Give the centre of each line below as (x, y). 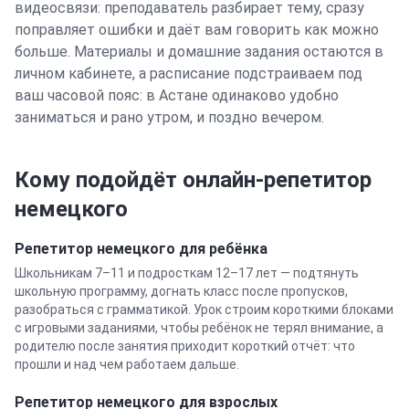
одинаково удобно (273, 95)
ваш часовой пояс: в (87, 95)
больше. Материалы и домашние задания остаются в (199, 52)
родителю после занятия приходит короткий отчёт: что (185, 346)
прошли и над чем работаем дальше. (127, 364)
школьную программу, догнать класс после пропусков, (181, 291)
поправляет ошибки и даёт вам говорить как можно (197, 30)
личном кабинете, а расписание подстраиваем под (189, 73)
